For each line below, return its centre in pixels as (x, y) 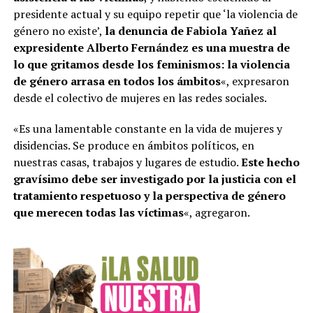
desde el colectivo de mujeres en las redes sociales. (140, 97)
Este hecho (270, 162)
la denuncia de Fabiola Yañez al (190, 30)
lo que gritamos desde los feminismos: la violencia (151, 64)
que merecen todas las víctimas (98, 212)
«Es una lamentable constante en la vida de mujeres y (147, 128)
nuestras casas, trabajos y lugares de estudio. (127, 162)
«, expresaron (255, 81)
